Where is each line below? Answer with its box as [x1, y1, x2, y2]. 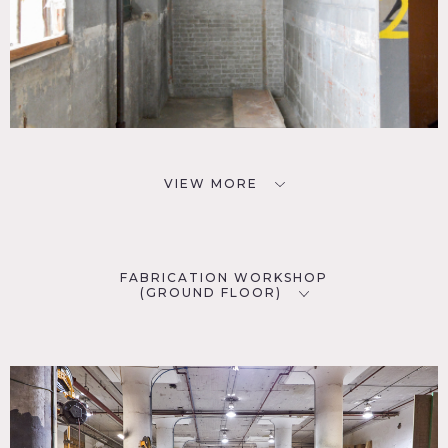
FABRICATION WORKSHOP [120, 270, 328, 286]
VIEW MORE [163, 175, 258, 191]
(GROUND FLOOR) [139, 285, 282, 301]
